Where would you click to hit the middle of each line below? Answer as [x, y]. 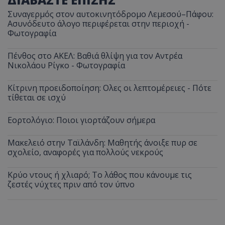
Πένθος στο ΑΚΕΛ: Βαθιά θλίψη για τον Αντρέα [95, 56]
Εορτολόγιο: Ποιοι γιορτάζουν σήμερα [81, 120]
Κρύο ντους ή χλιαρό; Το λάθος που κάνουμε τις [100, 175]
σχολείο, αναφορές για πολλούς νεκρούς [85, 152]
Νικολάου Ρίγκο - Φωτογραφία [66, 66]
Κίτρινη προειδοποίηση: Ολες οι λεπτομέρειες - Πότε [109, 88]
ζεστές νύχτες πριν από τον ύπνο [71, 185]
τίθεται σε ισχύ [37, 98]
